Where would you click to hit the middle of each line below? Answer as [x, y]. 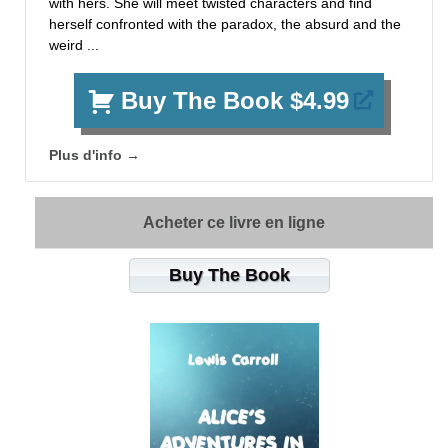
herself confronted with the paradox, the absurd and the [225, 23]
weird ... [74, 44]
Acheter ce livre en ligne [234, 222]
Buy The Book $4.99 [234, 100]
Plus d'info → [94, 154]
